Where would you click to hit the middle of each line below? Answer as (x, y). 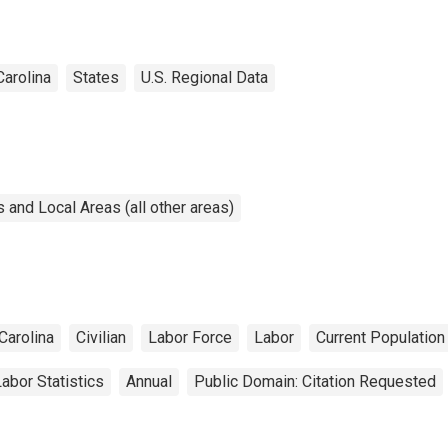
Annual (149, 381)
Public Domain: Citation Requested (315, 381)
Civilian (101, 337)
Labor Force (190, 337)
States (96, 77)
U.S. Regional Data (204, 77)
